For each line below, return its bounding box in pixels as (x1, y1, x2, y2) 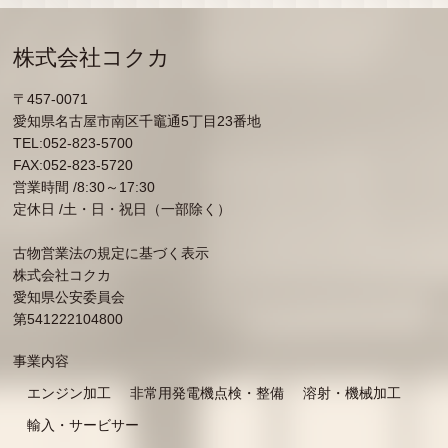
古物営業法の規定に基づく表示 (13, 245, 210, 262)
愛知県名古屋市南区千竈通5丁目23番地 (13, 113, 262, 130)
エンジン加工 (27, 385, 112, 402)
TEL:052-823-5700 (13, 135, 134, 152)
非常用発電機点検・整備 (130, 385, 285, 402)
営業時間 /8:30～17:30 (13, 179, 156, 196)
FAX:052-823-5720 (13, 157, 134, 174)
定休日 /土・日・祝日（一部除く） (13, 201, 232, 218)
